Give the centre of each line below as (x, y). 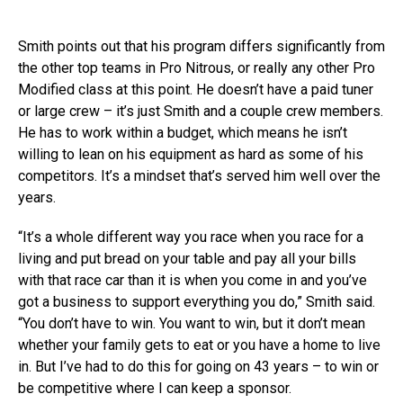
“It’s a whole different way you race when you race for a (191, 237)
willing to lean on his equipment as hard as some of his (191, 154)
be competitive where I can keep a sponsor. (155, 388)
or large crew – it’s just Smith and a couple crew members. (201, 111)
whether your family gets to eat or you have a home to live (199, 345)
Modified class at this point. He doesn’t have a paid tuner (196, 90)
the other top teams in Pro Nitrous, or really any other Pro (197, 68)
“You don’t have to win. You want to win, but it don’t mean (192, 323)
